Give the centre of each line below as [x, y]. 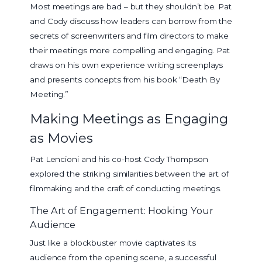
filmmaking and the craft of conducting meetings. [126, 188]
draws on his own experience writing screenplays [127, 65]
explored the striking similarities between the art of [129, 173]
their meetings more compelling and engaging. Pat [130, 50]
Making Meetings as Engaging [129, 119]
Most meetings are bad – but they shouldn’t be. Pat [131, 6]
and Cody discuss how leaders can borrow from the [131, 21]
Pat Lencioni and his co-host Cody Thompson [119, 159]
